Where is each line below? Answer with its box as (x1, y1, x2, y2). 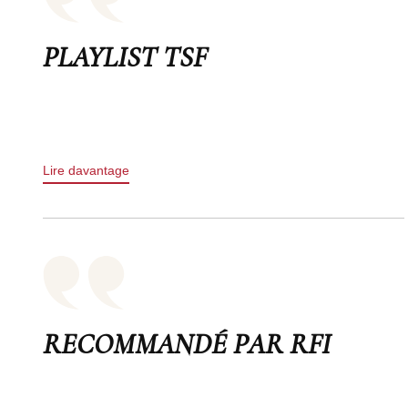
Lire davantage (43, 162, 129, 178)
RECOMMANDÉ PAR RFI (43, 325, 331, 362)
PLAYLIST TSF (43, 38, 207, 75)
